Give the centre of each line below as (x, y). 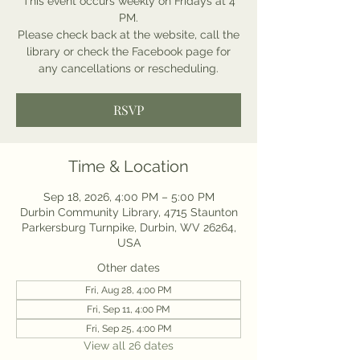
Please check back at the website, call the (129, 35)
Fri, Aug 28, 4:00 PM (129, 290)
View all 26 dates (129, 346)
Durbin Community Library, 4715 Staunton (129, 212)
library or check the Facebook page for (129, 51)
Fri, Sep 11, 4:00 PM (129, 309)
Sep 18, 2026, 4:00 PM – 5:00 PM (129, 197)
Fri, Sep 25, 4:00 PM (129, 329)
